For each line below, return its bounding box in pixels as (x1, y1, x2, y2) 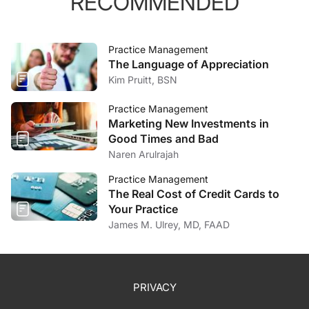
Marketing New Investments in (108, 117, 269, 130)
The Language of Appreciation (108, 57, 269, 71)
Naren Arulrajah (108, 148, 179, 160)
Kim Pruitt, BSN (108, 74, 177, 86)
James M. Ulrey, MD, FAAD (108, 219, 230, 230)
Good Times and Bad (108, 132, 219, 146)
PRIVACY (132, 281, 177, 295)
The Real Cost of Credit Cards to (108, 187, 279, 201)
